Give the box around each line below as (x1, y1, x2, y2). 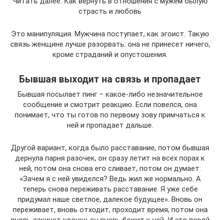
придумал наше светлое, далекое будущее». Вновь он (18, 194, 202, 204)
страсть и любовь (79, 6, 141, 16)
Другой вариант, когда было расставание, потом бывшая (11, 143, 209, 152)
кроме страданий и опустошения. (53, 50, 167, 59)
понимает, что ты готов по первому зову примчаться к (15, 110, 205, 119)
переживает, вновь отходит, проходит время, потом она (12, 205, 208, 214)
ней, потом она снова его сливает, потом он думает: (19, 164, 201, 173)
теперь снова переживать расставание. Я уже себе (22, 184, 198, 193)
